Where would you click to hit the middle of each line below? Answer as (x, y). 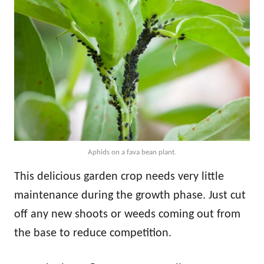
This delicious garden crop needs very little (119, 177)
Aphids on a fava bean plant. (132, 153)
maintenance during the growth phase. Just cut (130, 196)
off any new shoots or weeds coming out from (127, 215)
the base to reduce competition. (93, 234)
